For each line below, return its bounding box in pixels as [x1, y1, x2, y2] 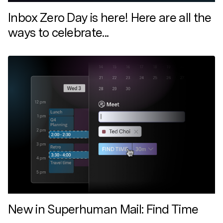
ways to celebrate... [8, 24, 109, 40]
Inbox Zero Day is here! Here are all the [8, 9, 212, 25]
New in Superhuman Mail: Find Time [8, 202, 199, 217]
